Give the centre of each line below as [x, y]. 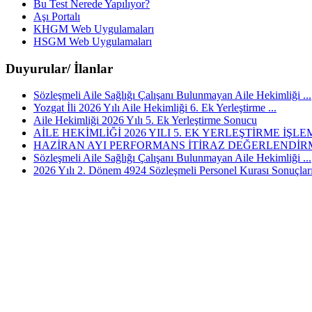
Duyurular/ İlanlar [59, 68]
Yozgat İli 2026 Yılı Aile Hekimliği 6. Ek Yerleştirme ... [155, 108]
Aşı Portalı [57, 16]
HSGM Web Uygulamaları [93, 41]
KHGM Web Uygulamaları [94, 29]
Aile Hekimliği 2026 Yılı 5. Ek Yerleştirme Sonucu [145, 120]
